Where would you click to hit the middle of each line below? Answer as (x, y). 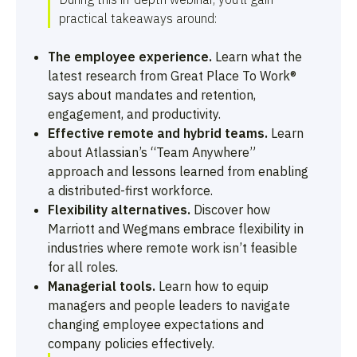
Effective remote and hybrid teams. (158, 133)
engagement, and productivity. (134, 114)
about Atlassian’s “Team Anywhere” (152, 152)
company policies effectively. (131, 343)
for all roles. (83, 267)
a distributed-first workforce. (130, 190)
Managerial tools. (102, 286)
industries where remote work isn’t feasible (173, 247)
